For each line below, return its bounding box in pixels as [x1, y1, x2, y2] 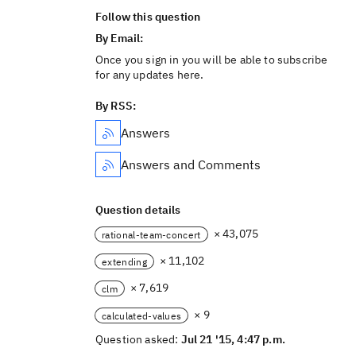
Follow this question [95, 10, 201, 24]
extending [102, 255, 147, 268]
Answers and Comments [121, 157, 261, 172]
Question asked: [95, 332, 181, 346]
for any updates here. [95, 68, 204, 82]
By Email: [95, 31, 146, 45]
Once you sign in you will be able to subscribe [95, 52, 328, 67]
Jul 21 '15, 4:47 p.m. [180, 332, 285, 346]
